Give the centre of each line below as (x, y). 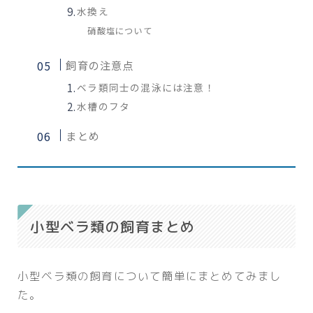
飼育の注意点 (100, 65)
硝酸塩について (120, 31)
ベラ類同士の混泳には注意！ (146, 88)
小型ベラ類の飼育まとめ (113, 227)
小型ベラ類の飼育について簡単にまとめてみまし (150, 276)
